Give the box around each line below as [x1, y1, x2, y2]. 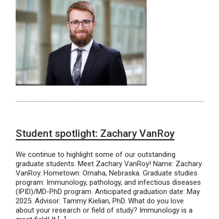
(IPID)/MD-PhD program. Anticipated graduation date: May [16, 187, 200, 196]
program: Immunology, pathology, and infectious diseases [16, 177, 201, 187]
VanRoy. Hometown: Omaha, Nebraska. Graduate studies [16, 168, 197, 177]
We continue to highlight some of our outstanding [16, 150, 175, 159]
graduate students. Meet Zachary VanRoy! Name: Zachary [16, 159, 202, 168]
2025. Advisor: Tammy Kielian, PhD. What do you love [16, 196, 184, 205]
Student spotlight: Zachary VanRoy [16, 127, 175, 139]
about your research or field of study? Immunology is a [16, 205, 193, 215]
